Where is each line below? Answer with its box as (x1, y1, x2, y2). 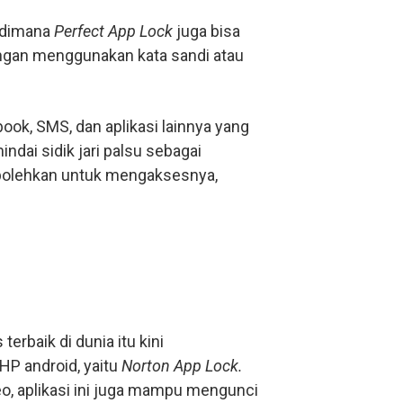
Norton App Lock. (121, 356, 243, 375)
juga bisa (176, 22, 240, 40)
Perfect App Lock (54, 22, 176, 40)
